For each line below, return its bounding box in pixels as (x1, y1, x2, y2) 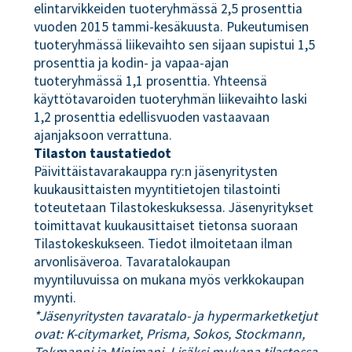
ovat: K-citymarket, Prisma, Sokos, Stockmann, (34, 325, 306, 343)
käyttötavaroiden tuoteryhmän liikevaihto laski (34, 90, 308, 108)
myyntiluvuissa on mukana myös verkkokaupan (34, 271, 305, 288)
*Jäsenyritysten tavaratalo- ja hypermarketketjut (34, 307, 318, 324)
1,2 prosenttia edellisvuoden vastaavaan (34, 108, 270, 126)
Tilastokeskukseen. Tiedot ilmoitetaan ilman (34, 235, 293, 252)
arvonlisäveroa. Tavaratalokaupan (34, 253, 231, 270)
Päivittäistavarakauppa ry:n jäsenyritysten (34, 163, 278, 180)
